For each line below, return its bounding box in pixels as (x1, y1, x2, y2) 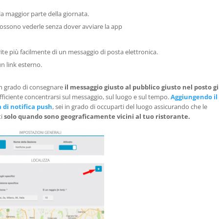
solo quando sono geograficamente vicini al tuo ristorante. (4, 112, 191, 121)
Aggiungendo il (171, 92, 218, 102)
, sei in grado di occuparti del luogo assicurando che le (52, 102, 208, 111)
